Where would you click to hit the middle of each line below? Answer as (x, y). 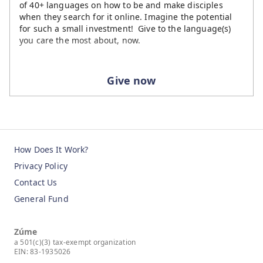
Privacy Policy (41, 166)
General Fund (41, 198)
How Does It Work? (51, 149)
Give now (131, 80)
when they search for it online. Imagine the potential (126, 16)
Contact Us (36, 182)
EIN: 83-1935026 (43, 251)
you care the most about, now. (80, 40)
